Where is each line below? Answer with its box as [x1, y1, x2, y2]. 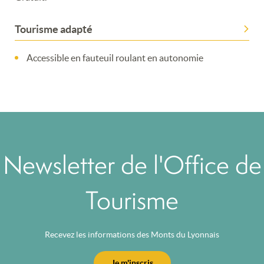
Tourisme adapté [15, 22, 93, 35]
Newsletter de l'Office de [2, 148, 22, 181]
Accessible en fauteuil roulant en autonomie [27, 52, 203, 63]
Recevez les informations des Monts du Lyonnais [45, 229, 219, 239]
